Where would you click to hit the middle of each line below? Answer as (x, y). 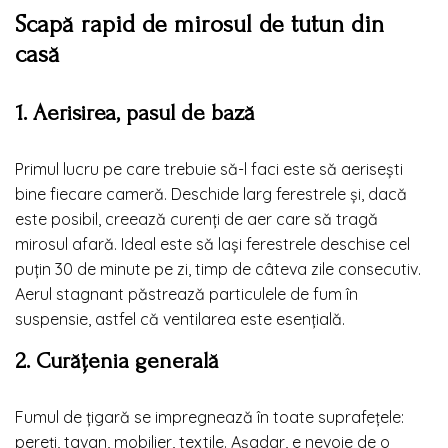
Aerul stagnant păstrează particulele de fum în (186, 293)
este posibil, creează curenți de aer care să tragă (196, 218)
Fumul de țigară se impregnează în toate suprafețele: (209, 416)
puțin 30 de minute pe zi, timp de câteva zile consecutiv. (218, 268)
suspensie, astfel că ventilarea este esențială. (180, 318)
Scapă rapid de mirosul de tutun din (199, 23)
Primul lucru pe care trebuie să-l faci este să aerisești (209, 168)
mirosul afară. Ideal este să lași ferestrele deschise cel (212, 243)
